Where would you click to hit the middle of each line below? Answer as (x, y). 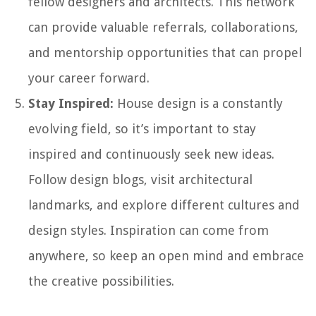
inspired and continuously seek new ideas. (151, 154)
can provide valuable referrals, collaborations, (163, 27)
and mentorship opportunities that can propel (165, 52)
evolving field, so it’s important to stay (142, 128)
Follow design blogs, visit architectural (140, 179)
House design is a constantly (198, 103)
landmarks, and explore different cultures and (164, 205)
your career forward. (89, 78)
